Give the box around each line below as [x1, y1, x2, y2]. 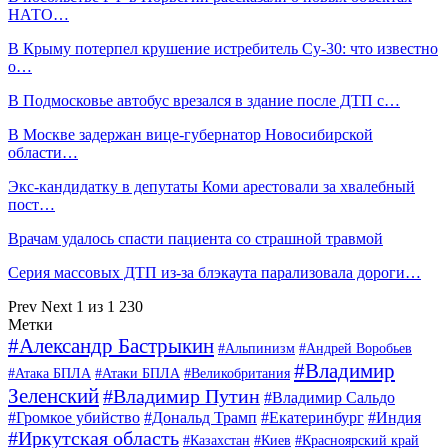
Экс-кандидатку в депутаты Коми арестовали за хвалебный [8, 177, 415, 195]
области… [8, 143, 78, 161]
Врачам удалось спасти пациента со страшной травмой [8, 229, 383, 247]
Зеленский [8, 383, 99, 408]
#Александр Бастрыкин [8, 333, 214, 358]
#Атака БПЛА [8, 365, 91, 381]
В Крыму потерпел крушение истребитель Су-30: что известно [8, 39, 438, 57]
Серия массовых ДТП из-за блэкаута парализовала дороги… [8, 263, 421, 281]
